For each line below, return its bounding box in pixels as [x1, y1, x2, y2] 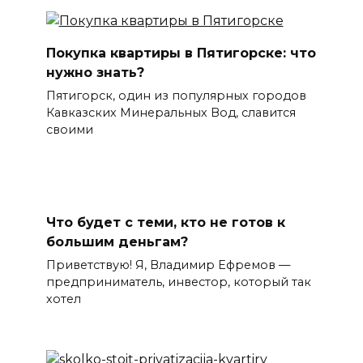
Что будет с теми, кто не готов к [45, 214, 285, 230]
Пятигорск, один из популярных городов [45, 88, 306, 104]
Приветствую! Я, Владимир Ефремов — [45, 258, 290, 273]
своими [45, 122, 93, 138]
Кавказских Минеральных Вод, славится [45, 105, 296, 121]
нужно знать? [45, 65, 144, 81]
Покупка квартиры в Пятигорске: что [45, 45, 316, 62]
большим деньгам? [45, 233, 188, 250]
